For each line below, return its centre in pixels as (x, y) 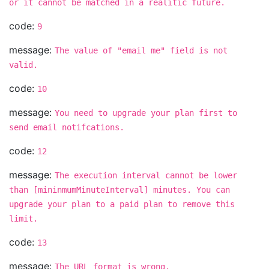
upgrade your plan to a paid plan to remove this (122, 204)
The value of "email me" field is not (141, 50)
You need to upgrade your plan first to (146, 113)
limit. (23, 219)
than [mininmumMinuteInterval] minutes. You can (119, 190)
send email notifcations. (67, 127)
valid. (23, 65)
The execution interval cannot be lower (146, 175)
